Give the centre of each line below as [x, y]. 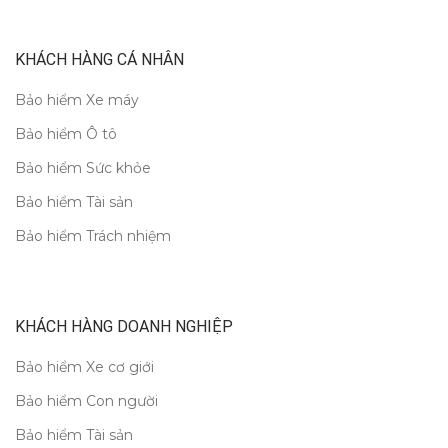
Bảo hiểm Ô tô [66, 133]
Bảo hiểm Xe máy [77, 99]
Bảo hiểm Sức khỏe [83, 167]
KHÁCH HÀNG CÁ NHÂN [99, 59]
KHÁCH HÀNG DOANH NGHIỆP [124, 326]
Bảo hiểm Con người [86, 400]
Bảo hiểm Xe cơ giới [84, 366]
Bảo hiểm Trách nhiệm [93, 235]
